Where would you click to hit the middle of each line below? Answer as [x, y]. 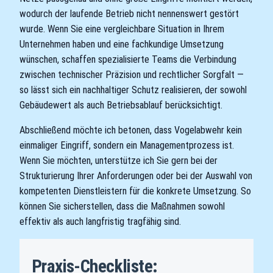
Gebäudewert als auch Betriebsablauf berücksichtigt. [121, 105]
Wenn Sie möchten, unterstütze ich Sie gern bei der [119, 160]
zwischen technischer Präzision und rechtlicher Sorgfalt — [132, 74]
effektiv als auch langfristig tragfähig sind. [100, 221]
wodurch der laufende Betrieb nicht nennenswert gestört [129, 13]
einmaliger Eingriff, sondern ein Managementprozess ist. [127, 145]
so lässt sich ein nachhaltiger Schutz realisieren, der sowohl [133, 90]
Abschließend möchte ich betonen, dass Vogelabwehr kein [131, 130]
